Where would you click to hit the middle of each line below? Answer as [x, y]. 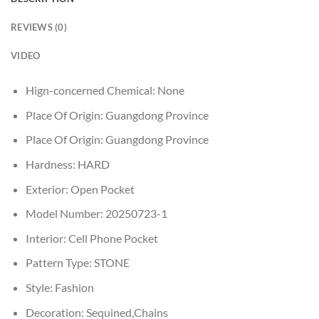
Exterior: [48, 189]
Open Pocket [102, 189]
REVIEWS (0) [39, 27]
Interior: [47, 238]
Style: [40, 287]
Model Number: [65, 214]
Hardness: [51, 164]
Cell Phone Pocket [113, 238]
